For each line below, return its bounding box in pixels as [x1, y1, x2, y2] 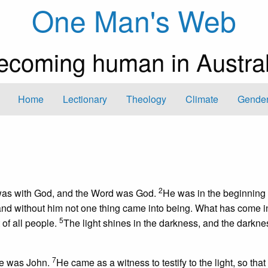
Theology [126, 92, 166, 106]
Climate [185, 92, 218, 106]
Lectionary [63, 92, 107, 106]
